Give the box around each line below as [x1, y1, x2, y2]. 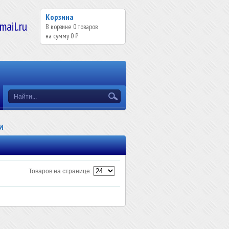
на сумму [45, 31, 71, 40]
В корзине [45, 22, 73, 31]
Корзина [45, 12, 74, 22]
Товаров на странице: [29, 168, 91, 175]
